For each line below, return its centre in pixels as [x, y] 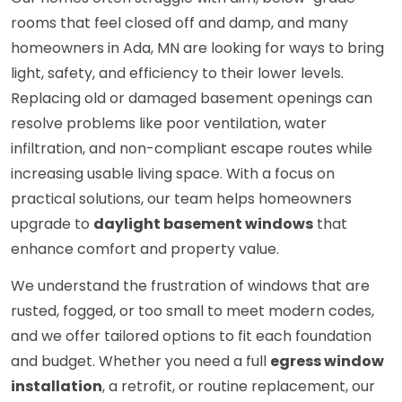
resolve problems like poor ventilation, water [169, 124]
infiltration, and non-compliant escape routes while [192, 149]
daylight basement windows [203, 224]
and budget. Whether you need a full [140, 362]
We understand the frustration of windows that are [190, 286]
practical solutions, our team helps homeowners [181, 199]
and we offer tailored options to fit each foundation [191, 336]
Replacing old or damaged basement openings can [192, 99]
